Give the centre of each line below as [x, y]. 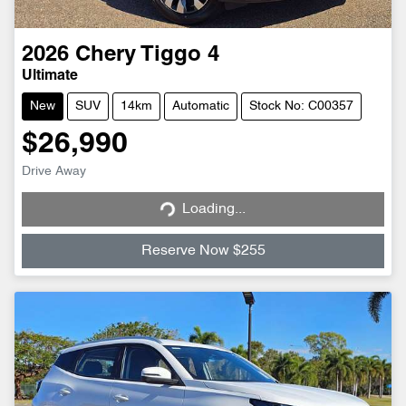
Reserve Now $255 [203, 251]
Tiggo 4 [180, 56]
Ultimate [50, 77]
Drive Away [54, 172]
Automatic [201, 107]
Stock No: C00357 [301, 107]
